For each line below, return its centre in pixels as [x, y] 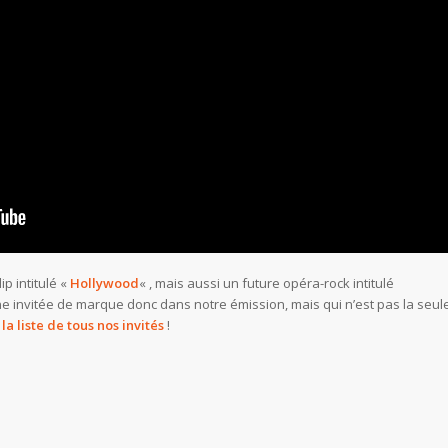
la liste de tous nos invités [83, 324]
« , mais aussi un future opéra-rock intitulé [266, 282]
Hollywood [104, 282]
